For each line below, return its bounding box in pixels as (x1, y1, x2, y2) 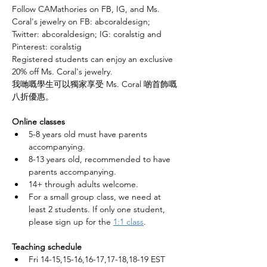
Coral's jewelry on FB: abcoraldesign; (12, 16, 153, 27)
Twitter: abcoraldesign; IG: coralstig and (12, 29, 164, 40)
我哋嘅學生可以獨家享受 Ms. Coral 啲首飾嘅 (12, 79, 177, 90)
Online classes (12, 116, 65, 128)
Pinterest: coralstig (12, 41, 84, 52)
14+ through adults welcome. (29, 179, 141, 190)
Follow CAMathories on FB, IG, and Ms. (12, 4, 162, 15)
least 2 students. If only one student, (29, 204, 167, 215)
